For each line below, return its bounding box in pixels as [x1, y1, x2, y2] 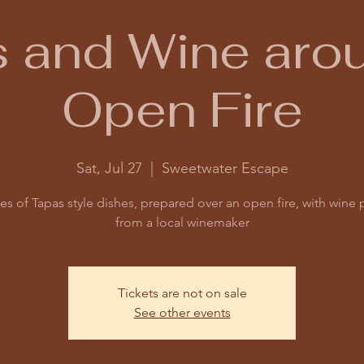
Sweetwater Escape [161, 159, 288, 177]
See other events [133, 305, 231, 320]
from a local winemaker [115, 214, 249, 230]
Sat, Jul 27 [76, 159, 142, 177]
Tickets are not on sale [117, 285, 247, 301]
